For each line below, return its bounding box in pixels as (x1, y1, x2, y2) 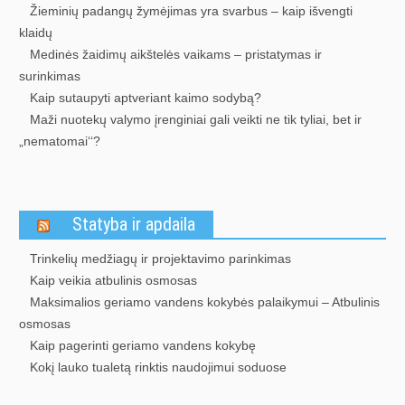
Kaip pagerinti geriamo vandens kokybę (30, 338, 256, 353)
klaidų (19, 25, 52, 40)
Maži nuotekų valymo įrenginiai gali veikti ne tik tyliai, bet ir (30, 112, 362, 127)
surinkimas (19, 69, 80, 83)
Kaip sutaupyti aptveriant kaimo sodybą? (30, 90, 261, 105)
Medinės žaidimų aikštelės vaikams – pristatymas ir (30, 47, 322, 61)
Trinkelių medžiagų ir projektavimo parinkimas (30, 251, 291, 266)
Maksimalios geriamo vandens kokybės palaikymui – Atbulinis (30, 295, 380, 309)
